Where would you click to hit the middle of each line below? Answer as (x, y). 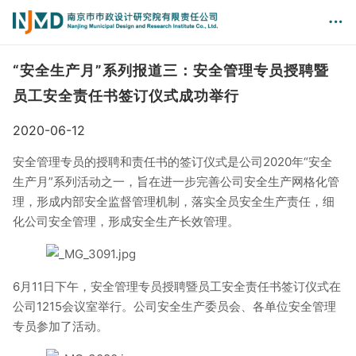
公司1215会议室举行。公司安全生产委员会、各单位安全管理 (174, 306)
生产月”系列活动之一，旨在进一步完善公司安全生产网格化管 (176, 182)
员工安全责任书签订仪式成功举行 (126, 96)
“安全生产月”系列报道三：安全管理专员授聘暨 (171, 70)
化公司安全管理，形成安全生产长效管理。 (126, 221)
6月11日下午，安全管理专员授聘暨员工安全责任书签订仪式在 (177, 286)
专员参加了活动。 (60, 326)
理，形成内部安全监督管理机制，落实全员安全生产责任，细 (174, 201)
